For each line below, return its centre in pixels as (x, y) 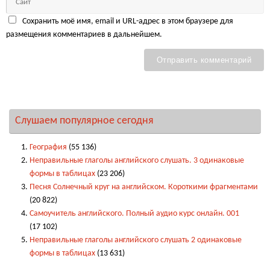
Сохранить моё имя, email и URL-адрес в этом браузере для (127, 22)
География (48, 148)
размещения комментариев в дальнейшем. (84, 35)
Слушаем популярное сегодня (84, 121)
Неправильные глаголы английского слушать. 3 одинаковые (137, 161)
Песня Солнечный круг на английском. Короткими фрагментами (143, 187)
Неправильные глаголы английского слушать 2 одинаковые (135, 240)
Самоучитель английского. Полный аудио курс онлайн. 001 (134, 214)
